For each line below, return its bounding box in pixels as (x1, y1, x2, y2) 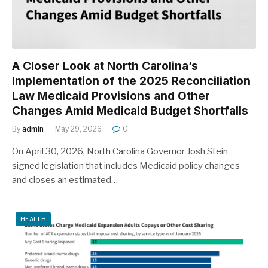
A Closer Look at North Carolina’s (12, 59, 198, 73)
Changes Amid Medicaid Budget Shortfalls (12, 104, 248, 118)
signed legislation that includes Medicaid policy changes (12, 160, 240, 171)
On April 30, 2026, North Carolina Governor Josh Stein (12, 146, 228, 157)
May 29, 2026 (55, 124, 102, 133)
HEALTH (20, 215, 46, 223)
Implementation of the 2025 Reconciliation (12, 74, 251, 88)
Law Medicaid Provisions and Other (12, 89, 210, 103)
